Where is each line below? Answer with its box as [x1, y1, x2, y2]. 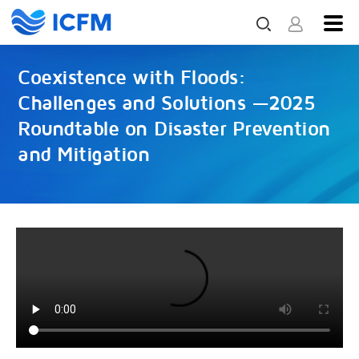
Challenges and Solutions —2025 [18, 92, 315, 115]
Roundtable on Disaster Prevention [18, 118, 331, 140]
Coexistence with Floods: [18, 67, 245, 89]
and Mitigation [18, 143, 150, 166]
